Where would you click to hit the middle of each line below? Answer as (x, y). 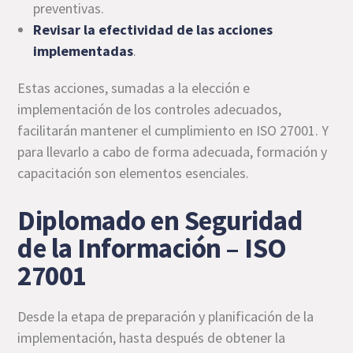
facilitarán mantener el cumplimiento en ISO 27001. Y (173, 130)
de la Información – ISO (152, 248)
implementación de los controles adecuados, (150, 109)
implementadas (84, 50)
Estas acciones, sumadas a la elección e (134, 87)
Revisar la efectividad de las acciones (153, 29)
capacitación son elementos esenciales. (134, 173)
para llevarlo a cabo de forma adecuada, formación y (173, 151)
